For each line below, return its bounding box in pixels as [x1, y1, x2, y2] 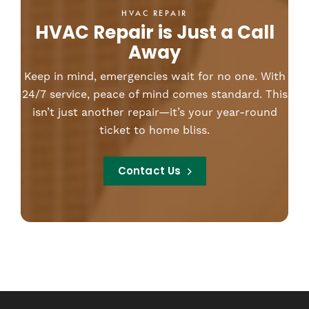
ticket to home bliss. [99, 123, 210, 137]
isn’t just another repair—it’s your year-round [32, 105, 277, 119]
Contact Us [117, 166, 181, 177]
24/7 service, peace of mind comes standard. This [21, 87, 288, 101]
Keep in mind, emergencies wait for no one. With [23, 69, 286, 83]
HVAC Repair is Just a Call [34, 24, 275, 43]
